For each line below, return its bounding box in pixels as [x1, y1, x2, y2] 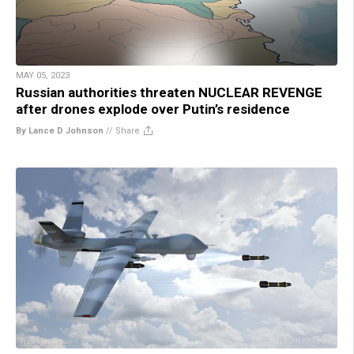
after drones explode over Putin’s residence [16, 100, 290, 117]
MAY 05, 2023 [16, 70, 70, 81]
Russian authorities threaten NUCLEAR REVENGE [16, 84, 322, 100]
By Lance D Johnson [16, 125, 104, 136]
